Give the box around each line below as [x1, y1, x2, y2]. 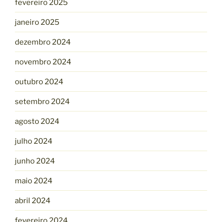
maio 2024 [15, 176, 53, 185]
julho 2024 [15, 136, 53, 146]
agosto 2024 [15, 116, 59, 126]
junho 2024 [15, 156, 55, 166]
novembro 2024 [15, 57, 71, 66]
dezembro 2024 [15, 37, 71, 47]
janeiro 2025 [15, 17, 59, 27]
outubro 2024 [15, 77, 63, 86]
